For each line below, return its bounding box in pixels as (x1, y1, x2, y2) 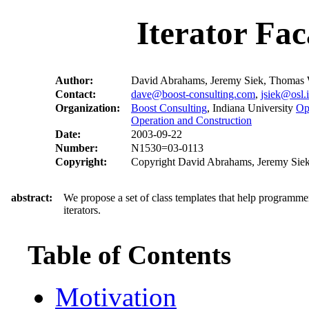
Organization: (55, 102, 120, 114)
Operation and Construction (131, 114, 252, 127)
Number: (55, 142, 98, 154)
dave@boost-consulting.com (131, 88, 255, 101)
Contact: (55, 88, 96, 101)
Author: (55, 74, 93, 87)
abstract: (11, 192, 52, 204)
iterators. (63, 204, 101, 217)
